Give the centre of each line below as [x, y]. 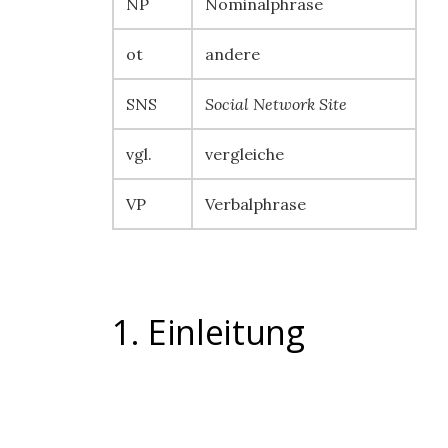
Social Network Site [276, 104]
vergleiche [244, 154]
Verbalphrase [255, 204]
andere [232, 54]
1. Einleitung [208, 332]
